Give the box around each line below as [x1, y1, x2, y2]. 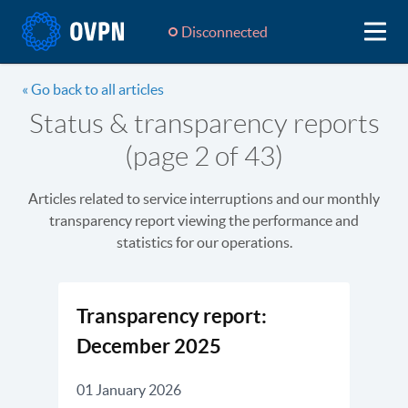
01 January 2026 [76, 382, 181, 398]
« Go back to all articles [22, 81, 164, 97]
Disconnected [181, 23, 268, 40]
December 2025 [76, 334, 221, 357]
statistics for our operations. [116, 234, 292, 250]
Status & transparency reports [28, 108, 380, 138]
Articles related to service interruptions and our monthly [28, 190, 380, 207]
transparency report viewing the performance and [49, 212, 359, 229]
